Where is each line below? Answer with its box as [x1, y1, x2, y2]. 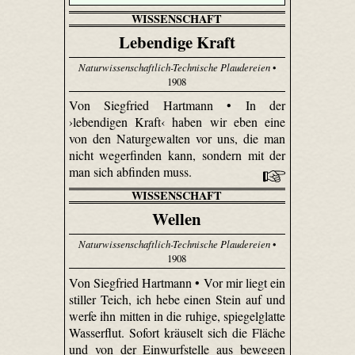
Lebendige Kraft [118, 30, 235, 55]
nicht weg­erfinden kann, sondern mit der [68, 147, 286, 164]
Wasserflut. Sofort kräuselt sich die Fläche [68, 323, 286, 341]
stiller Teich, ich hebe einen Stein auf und [68, 290, 286, 307]
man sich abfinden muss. [68, 163, 195, 181]
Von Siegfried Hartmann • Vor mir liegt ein [68, 273, 286, 291]
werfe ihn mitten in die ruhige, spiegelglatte [68, 307, 286, 324]
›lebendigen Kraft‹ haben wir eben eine [68, 113, 286, 131]
